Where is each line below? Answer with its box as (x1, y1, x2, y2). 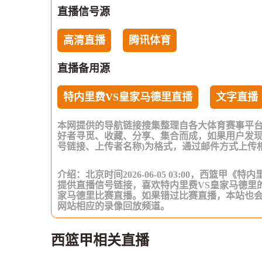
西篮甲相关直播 (51, 233, 149, 249)
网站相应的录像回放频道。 (57, 201, 170, 212)
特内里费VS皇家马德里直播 (63, 91, 192, 104)
